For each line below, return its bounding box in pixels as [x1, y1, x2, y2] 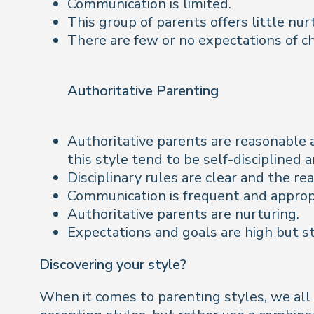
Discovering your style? [39, 255, 186, 274]
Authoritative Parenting [67, 81, 219, 100]
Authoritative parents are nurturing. [67, 205, 299, 224]
